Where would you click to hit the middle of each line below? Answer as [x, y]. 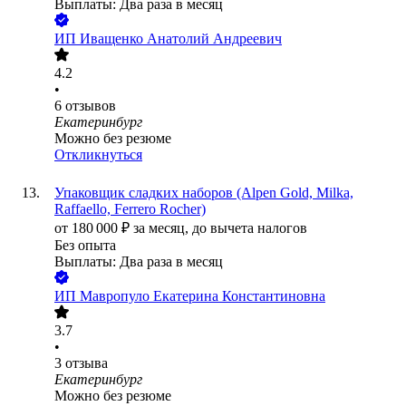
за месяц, [163, 228]
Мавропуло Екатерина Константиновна [203, 296]
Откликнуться [98, 155]
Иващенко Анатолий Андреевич [181, 39]
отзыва [87, 363]
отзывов [91, 106]
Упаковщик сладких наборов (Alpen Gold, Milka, [204, 193]
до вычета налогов [250, 228]
